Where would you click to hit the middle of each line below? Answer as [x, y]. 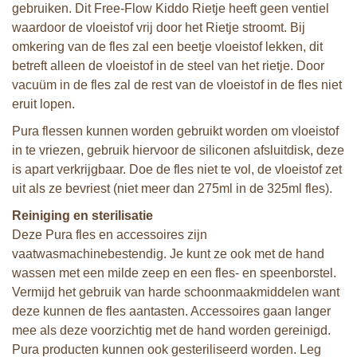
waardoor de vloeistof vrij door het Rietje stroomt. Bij [159, 27]
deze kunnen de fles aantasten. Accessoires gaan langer [171, 311]
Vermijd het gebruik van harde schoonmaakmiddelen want [176, 292]
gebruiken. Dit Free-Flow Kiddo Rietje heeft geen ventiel [171, 8]
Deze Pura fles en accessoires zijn [110, 235]
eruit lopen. [43, 104]
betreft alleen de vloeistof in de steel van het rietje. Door [168, 66]
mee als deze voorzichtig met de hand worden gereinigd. [171, 330]
